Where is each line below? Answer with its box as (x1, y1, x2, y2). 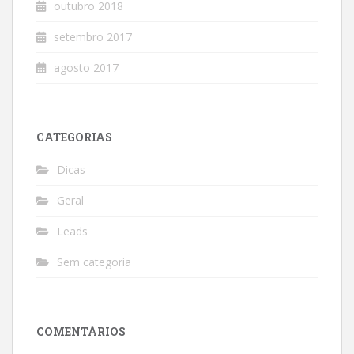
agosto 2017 (54, 60, 119, 75)
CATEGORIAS (36, 130, 112, 145)
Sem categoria (57, 254, 131, 269)
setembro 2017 (54, 29, 132, 44)
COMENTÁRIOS (36, 324, 126, 339)
